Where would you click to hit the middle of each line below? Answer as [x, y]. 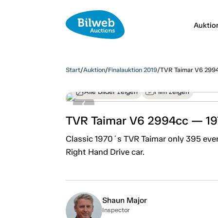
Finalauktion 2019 [132, 70]
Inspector [116, 210]
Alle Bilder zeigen [111, 91]
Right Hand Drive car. [105, 152]
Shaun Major [124, 200]
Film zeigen [172, 91]
